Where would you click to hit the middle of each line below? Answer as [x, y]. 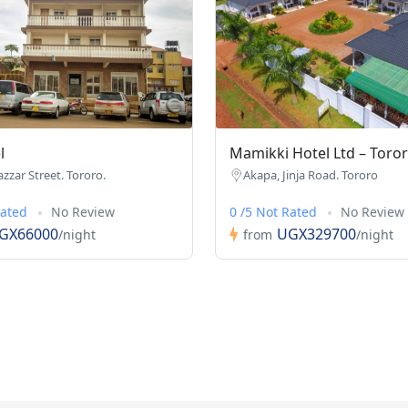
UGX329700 [316, 235]
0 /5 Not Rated [275, 212]
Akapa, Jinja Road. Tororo [311, 175]
